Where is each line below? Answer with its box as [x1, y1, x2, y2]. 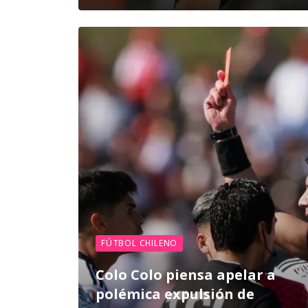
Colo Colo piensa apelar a [96, 265, 276, 284]
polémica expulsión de [96, 285, 254, 303]
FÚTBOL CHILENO [101, 237, 178, 249]
